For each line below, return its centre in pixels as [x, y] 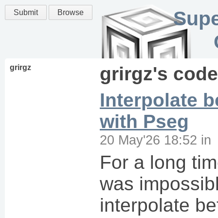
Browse [71, 12]
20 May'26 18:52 [148, 140]
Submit [26, 12]
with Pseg [144, 121]
